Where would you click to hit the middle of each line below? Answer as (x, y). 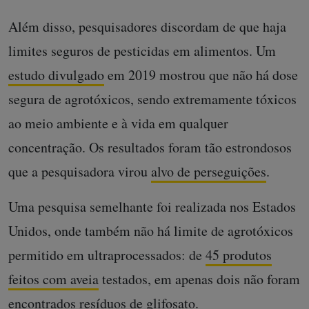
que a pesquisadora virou (80, 171)
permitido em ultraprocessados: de (107, 255)
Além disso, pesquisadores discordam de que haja (147, 27)
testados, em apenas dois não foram (199, 279)
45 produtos (239, 255)
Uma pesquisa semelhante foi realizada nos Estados (152, 207)
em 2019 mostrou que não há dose (201, 75)
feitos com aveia (53, 279)
